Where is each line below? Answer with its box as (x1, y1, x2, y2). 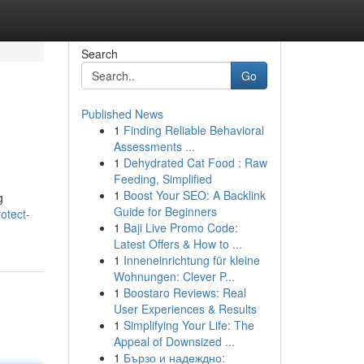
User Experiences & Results (113, 301, 257, 317)
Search (80, 45, 118, 62)
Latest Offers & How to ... (113, 236, 242, 252)
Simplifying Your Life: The (123, 317, 254, 333)
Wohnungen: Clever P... (113, 268, 235, 284)
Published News (80, 106, 163, 122)
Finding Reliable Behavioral (123, 122, 264, 138)
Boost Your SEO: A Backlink (123, 187, 266, 203)
